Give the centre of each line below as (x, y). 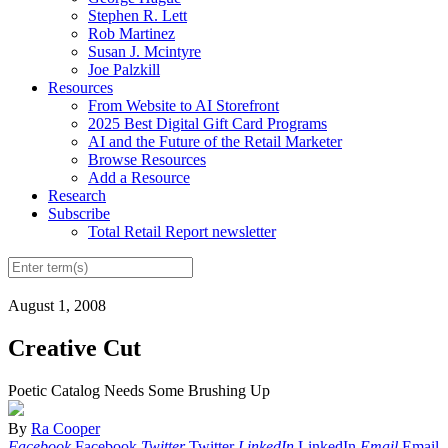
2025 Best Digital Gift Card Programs (207, 123)
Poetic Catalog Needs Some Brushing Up (139, 391)
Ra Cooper (65, 429)
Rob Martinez (131, 33)
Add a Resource (139, 177)
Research (77, 195)
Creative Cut (74, 348)
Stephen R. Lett (137, 15)
